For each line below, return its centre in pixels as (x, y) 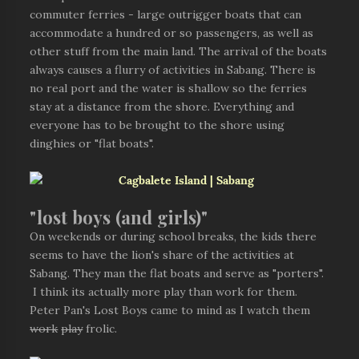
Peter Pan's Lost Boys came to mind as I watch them (170, 310)
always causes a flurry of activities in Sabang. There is (173, 70)
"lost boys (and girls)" (119, 218)
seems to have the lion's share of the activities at (162, 255)
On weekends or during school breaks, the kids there (173, 236)
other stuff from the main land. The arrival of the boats (179, 51)
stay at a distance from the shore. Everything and (162, 107)
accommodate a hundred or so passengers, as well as (172, 33)
